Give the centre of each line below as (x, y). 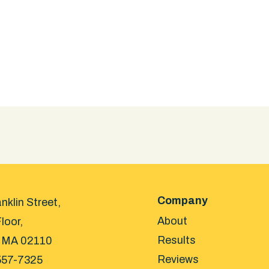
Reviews (178, 259)
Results (176, 240)
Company (182, 200)
